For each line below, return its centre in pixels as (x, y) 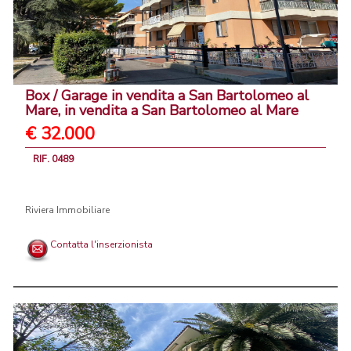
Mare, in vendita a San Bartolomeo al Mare (162, 111)
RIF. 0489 (53, 159)
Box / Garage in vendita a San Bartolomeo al (167, 96)
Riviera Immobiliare (67, 210)
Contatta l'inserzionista (101, 245)
